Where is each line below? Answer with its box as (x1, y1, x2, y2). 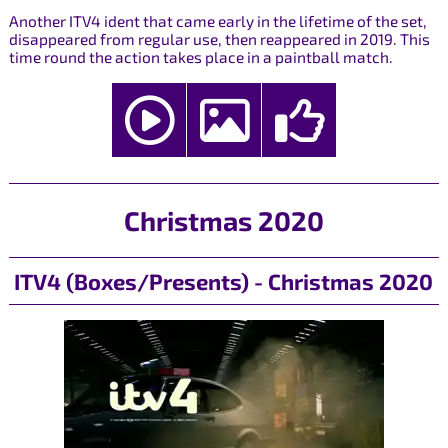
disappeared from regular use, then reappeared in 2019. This (8, 30, 430, 49)
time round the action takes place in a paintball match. (8, 48, 393, 67)
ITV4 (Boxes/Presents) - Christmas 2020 (14, 267, 434, 294)
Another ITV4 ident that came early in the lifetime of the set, (8, 12, 427, 31)
